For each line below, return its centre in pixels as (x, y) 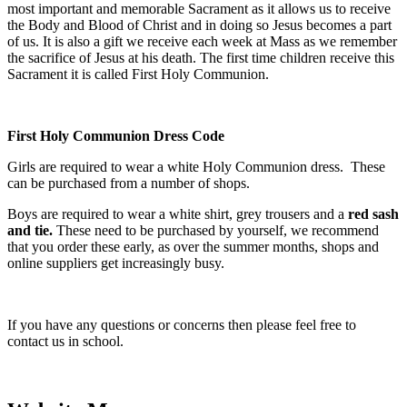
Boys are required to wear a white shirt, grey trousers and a (178, 213)
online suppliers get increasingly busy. (118, 263)
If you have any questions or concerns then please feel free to (182, 324)
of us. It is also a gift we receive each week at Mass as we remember (202, 41)
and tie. (30, 230)
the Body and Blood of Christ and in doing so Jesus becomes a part (199, 25)
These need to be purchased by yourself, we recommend (216, 230)
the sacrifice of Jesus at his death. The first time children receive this (201, 57)
